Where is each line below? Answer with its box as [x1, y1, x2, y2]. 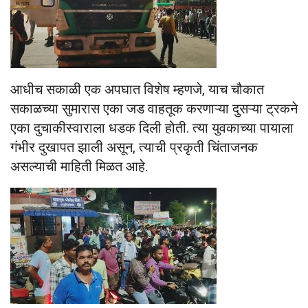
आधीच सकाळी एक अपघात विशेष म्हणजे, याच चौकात [10, 81, 264, 98]
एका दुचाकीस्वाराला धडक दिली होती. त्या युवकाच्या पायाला [10, 120, 294, 137]
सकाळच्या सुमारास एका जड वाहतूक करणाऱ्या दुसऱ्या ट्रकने [10, 100, 298, 118]
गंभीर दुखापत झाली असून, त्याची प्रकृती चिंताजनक [10, 139, 258, 156]
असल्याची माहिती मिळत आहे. [10, 158, 148, 175]
